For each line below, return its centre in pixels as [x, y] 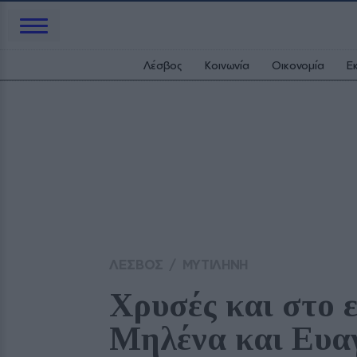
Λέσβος [163, 65]
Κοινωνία [228, 65]
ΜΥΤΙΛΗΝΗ [215, 265]
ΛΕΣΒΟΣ [137, 265]
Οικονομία [298, 65]
